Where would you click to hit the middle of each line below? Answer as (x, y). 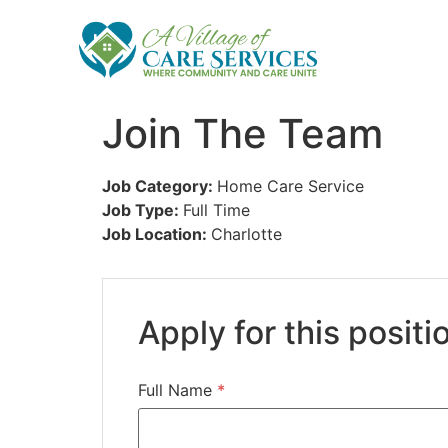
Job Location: (156, 233)
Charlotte (246, 233)
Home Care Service (290, 185)
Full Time (216, 209)
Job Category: (159, 185)
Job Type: (142, 209)
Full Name (177, 389)
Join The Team (242, 133)
